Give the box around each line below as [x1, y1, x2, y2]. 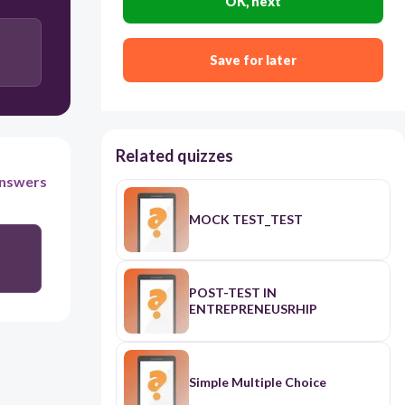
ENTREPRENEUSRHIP [188, 301, 317, 317]
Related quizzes [115, 146, 233, 166]
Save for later [209, 52, 297, 69]
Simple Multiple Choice [188, 374, 326, 391]
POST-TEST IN [188, 285, 278, 301]
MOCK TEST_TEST [188, 212, 303, 228]
